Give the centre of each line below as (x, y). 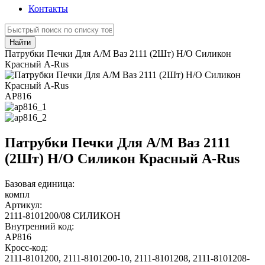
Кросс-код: (26, 247)
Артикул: (23, 205)
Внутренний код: (39, 226)
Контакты (48, 9)
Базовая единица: (40, 183)
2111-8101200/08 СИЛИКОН (63, 215)
